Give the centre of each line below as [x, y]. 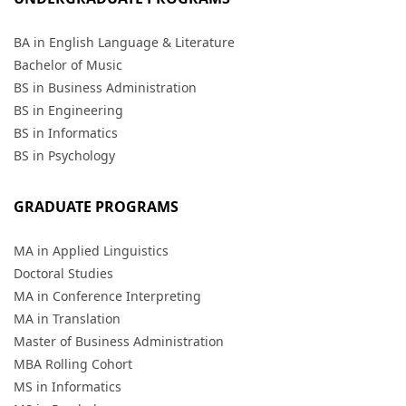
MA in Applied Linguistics [91, 251]
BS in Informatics [66, 133]
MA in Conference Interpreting [107, 296]
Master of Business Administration [119, 342]
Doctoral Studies [63, 274]
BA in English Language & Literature [124, 43]
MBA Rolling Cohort [73, 364]
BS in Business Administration [105, 88]
